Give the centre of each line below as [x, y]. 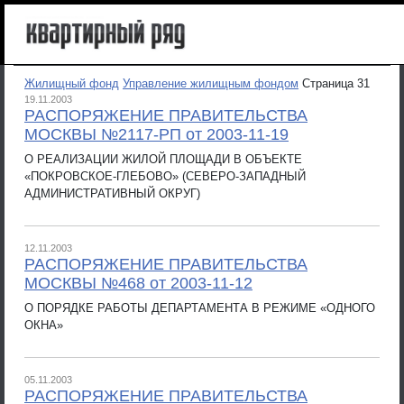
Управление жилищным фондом [211, 83]
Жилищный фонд [72, 83]
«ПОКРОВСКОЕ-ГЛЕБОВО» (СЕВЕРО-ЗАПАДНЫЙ [165, 176]
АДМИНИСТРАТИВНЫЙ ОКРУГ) [112, 193]
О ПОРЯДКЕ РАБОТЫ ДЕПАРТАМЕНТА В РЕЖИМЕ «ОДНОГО [200, 308]
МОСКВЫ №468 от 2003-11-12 [138, 283]
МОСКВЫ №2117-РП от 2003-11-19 [156, 134]
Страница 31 [336, 83]
